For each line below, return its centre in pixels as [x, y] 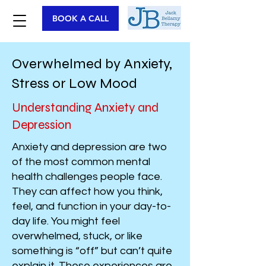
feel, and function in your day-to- [91, 206]
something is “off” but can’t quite [92, 251]
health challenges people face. [87, 177]
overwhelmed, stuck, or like [77, 236]
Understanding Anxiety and [85, 108]
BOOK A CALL [80, 18]
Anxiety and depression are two [89, 147]
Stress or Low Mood [75, 83]
